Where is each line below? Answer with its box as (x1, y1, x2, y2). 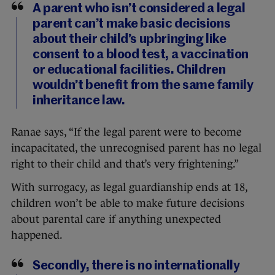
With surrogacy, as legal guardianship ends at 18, (11, 181, 247, 194)
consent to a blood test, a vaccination (33, 48, 249, 62)
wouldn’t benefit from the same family (33, 79, 254, 93)
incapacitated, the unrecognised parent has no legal (11, 142, 261, 155)
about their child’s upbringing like (33, 33, 227, 47)
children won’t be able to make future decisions (11, 197, 244, 210)
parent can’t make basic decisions (33, 18, 231, 31)
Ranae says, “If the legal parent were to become (11, 126, 242, 139)
